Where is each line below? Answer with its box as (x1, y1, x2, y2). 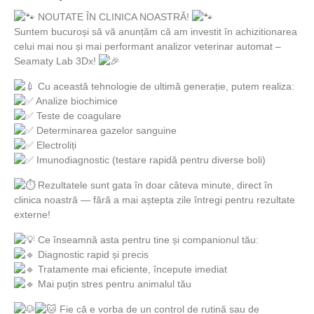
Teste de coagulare (34, 110, 121, 121)
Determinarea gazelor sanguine (34, 125, 177, 136)
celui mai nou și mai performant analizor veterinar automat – (14, 41, 281, 52)
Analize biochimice (34, 95, 118, 107)
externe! (14, 209, 50, 220)
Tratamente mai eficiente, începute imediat (35, 264, 227, 275)
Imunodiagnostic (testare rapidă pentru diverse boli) (34, 154, 266, 165)
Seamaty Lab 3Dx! (14, 55, 99, 67)
